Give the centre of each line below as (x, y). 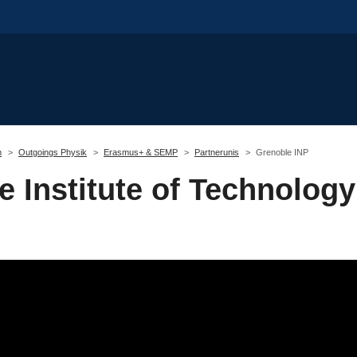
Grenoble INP (282, 152)
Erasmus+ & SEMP (141, 152)
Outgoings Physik (53, 152)
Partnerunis (217, 152)
